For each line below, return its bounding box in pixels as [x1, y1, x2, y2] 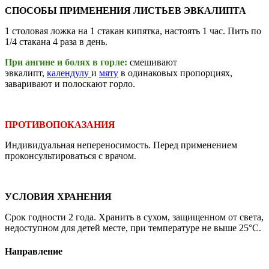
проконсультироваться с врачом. [5, 150, 136, 161]
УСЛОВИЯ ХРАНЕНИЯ [5, 191, 112, 202]
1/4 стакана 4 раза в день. [5, 36, 107, 47]
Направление [5, 246, 62, 257]
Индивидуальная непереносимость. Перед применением [5, 139, 237, 150]
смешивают [130, 56, 177, 67]
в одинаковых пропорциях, [118, 67, 232, 78]
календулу [47, 67, 91, 78]
